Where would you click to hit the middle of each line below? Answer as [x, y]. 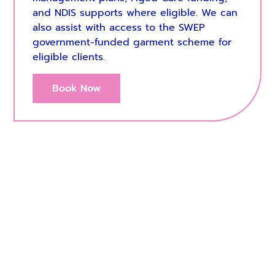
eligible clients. [68, 57]
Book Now [76, 88]
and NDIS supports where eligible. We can [135, 13]
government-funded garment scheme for [132, 43]
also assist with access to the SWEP [118, 28]
